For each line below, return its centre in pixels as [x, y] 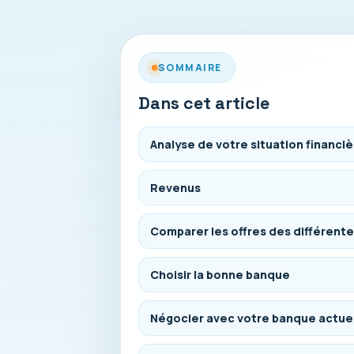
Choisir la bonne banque [220, 275]
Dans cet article [204, 103]
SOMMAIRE [190, 68]
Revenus [175, 188]
